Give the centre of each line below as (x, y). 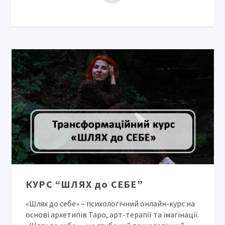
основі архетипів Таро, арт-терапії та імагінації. (113, 214)
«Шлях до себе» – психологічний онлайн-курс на (110, 203)
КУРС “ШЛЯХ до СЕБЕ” (84, 184)
